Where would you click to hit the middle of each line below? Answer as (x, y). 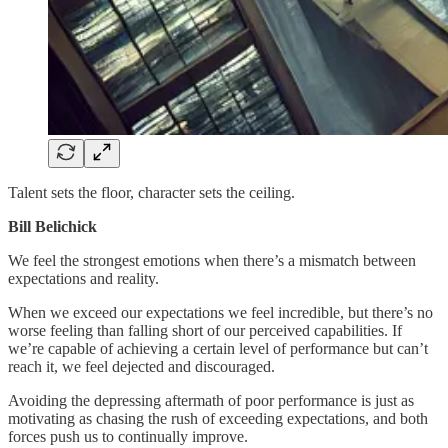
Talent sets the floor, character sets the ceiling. (151, 192)
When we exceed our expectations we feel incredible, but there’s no (220, 312)
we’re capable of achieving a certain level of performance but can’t (218, 348)
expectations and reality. (83, 278)
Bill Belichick (52, 226)
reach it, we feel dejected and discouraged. (141, 366)
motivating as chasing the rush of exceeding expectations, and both (218, 418)
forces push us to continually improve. (128, 436)
